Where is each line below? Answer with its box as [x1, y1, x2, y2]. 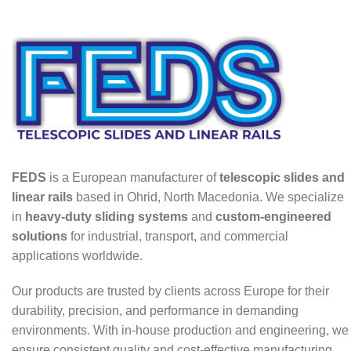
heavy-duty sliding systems [25, 209, 188, 223]
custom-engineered [215, 209, 331, 223]
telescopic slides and [219, 170, 345, 184]
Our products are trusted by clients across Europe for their [12, 284, 329, 298]
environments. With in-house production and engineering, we [12, 323, 349, 337]
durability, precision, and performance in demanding [12, 303, 299, 317]
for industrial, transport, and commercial [67, 229, 288, 243]
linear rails [12, 190, 73, 204]
